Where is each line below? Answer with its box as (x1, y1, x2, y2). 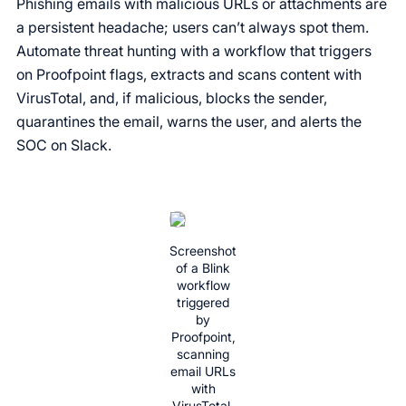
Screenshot (169, 243, 237, 258)
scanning (177, 346, 229, 362)
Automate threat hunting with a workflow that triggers (16, 42, 372, 60)
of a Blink (176, 260, 230, 275)
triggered (177, 295, 229, 310)
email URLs (170, 363, 236, 379)
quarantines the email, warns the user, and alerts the (16, 112, 362, 130)
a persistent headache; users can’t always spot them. (16, 18, 369, 36)
